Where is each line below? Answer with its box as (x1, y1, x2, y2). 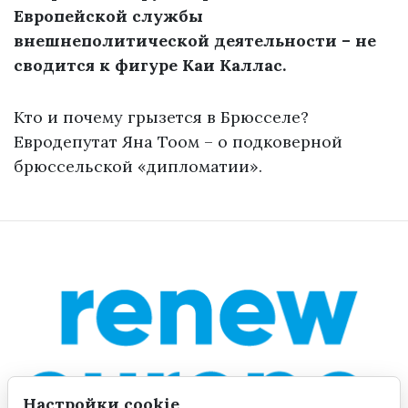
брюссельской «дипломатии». (14, 156, 262, 178)
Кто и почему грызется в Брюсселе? (14, 107, 309, 128)
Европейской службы (14, 5, 203, 27)
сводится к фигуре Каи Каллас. (14, 55, 286, 76)
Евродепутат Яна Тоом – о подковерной (14, 131, 342, 153)
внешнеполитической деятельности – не (14, 30, 376, 52)
